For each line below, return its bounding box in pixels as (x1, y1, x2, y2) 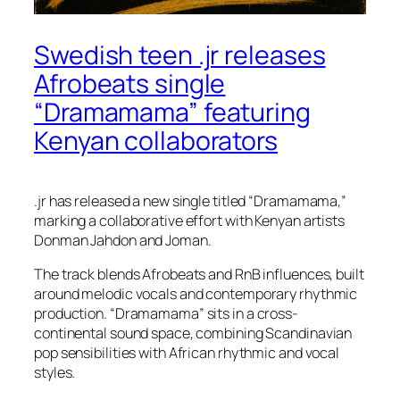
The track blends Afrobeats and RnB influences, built (34, 263, 364, 284)
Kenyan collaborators (34, 122, 278, 158)
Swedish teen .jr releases (34, 37, 326, 72)
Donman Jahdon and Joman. (34, 229, 212, 250)
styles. (34, 362, 76, 382)
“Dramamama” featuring (34, 94, 311, 129)
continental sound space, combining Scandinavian (34, 322, 353, 343)
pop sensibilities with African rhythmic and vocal (34, 342, 340, 362)
